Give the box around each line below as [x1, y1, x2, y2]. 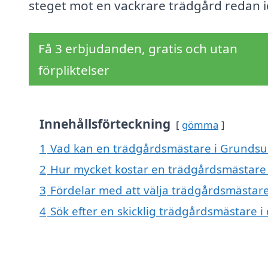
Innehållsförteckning [39, 115, 170, 133]
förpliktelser [38, 62, 109, 79]
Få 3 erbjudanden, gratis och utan [38, 40, 237, 57]
